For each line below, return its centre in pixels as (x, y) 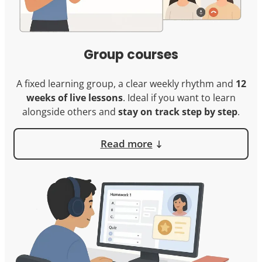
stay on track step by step (178, 111)
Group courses (131, 54)
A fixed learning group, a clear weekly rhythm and (126, 83)
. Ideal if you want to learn (179, 97)
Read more (126, 143)
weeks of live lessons (75, 97)
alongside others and (70, 111)
